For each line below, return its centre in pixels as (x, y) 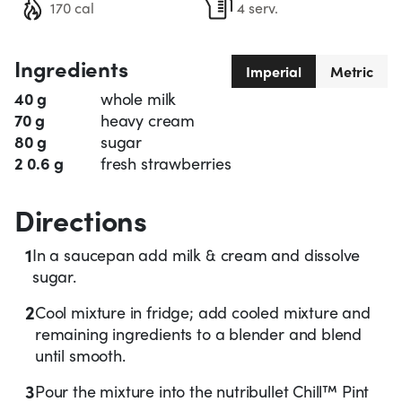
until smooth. (80, 355)
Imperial (274, 72)
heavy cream (148, 120)
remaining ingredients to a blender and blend (199, 334)
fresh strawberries (166, 163)
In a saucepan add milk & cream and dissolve (197, 255)
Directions (81, 220)
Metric (351, 72)
